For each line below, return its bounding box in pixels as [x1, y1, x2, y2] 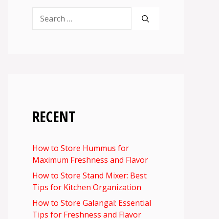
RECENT [32, 107, 75, 127]
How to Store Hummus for [32, 143, 129, 154]
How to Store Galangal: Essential [32, 197, 151, 209]
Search [32, 7, 57, 19]
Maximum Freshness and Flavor [32, 154, 148, 166]
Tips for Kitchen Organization [32, 182, 141, 193]
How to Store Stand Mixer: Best [32, 170, 147, 181]
